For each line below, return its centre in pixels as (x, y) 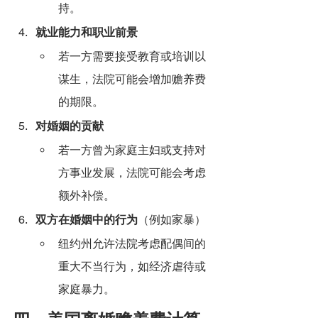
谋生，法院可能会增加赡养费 (132, 79)
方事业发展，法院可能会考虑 (132, 173)
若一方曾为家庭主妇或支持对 (132, 150)
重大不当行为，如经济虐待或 (132, 267)
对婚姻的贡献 (70, 126)
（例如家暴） (172, 220)
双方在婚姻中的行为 (87, 220)
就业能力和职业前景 (87, 33)
